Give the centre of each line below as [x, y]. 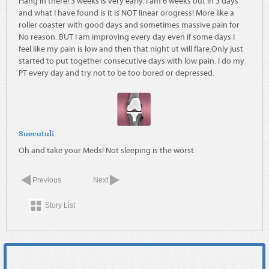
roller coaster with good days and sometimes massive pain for [129, 26]
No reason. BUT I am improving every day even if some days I [127, 38]
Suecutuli [36, 133]
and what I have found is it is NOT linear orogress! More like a [126, 14]
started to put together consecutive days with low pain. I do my [131, 62]
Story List [59, 206]
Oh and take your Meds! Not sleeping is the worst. [107, 151]
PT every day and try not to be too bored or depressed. [116, 74]
